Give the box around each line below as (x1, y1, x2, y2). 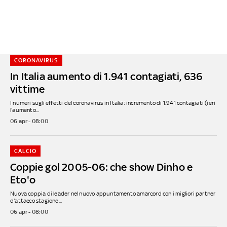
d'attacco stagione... (10, 197, 62, 204)
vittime (10, 82, 45, 95)
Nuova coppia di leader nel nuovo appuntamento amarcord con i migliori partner (10, 190, 216, 197)
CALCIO (14, 147, 36, 155)
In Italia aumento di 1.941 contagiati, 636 (10, 69, 203, 83)
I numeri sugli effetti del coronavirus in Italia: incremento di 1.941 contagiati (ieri (10, 99, 216, 106)
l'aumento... (10, 106, 40, 113)
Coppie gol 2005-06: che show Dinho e (10, 160, 193, 173)
